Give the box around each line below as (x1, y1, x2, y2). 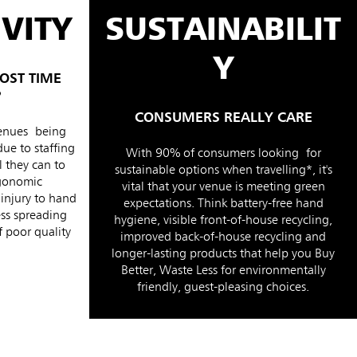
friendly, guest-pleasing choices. (137, 281, 309, 295)
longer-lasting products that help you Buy (112, 248, 335, 261)
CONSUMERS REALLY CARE (134, 111, 312, 126)
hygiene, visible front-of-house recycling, (114, 214, 332, 228)
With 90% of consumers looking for (125, 147, 321, 161)
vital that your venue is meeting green (121, 181, 325, 194)
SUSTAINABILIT (105, 15, 341, 48)
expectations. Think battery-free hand (123, 198, 324, 211)
